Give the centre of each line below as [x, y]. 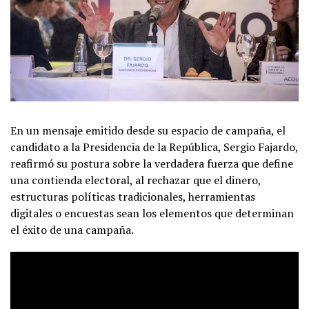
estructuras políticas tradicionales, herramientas [133, 196]
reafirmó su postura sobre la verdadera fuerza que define [152, 163]
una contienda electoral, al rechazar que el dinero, [136, 180]
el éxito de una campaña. [72, 229]
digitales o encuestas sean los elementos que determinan [152, 213]
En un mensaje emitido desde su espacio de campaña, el [148, 130]
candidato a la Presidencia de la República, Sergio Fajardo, [154, 147]
